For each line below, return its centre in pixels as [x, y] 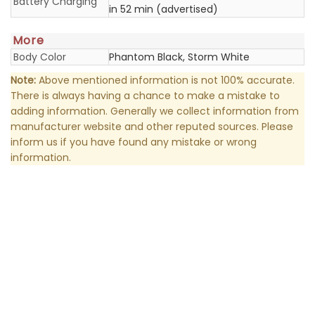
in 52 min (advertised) [163, 9]
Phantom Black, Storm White [179, 57]
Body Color [40, 57]
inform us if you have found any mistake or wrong [134, 142]
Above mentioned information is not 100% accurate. [165, 80]
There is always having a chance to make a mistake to [145, 96]
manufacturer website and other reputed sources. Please [152, 127]
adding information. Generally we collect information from [155, 111]
